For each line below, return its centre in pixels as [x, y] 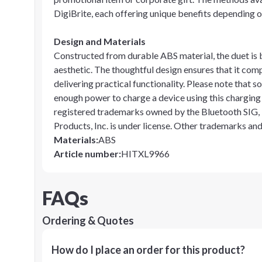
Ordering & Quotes [88, 220]
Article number [86, 154]
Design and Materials [100, 41]
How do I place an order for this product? [148, 250]
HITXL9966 [145, 154]
